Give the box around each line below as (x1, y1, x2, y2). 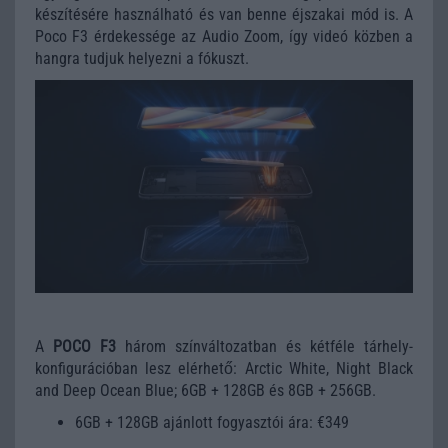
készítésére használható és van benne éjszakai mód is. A (35, 4, 413, 24)
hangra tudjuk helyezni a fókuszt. (35, 48, 249, 68)
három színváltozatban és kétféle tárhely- (116, 336, 413, 356)
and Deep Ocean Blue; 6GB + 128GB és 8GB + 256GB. (35, 380, 380, 400)
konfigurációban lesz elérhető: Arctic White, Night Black (35, 358, 413, 378)
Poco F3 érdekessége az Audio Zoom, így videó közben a (35, 26, 413, 46)
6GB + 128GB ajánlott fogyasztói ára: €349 (75, 413, 349, 433)
